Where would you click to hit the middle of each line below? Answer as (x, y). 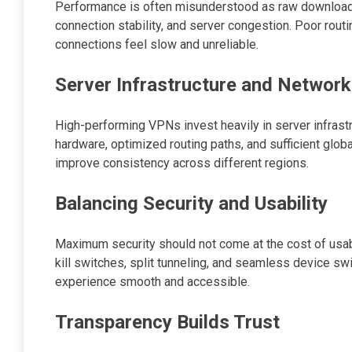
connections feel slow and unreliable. (157, 45)
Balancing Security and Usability (191, 204)
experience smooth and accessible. (152, 282)
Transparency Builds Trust (167, 323)
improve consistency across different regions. (182, 163)
